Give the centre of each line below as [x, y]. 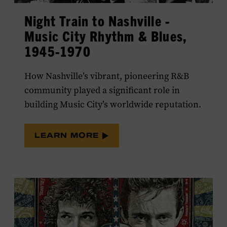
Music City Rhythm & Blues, [106, 36]
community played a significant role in [102, 90]
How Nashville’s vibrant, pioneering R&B [107, 76]
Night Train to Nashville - [97, 21]
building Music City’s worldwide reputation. [113, 105]
